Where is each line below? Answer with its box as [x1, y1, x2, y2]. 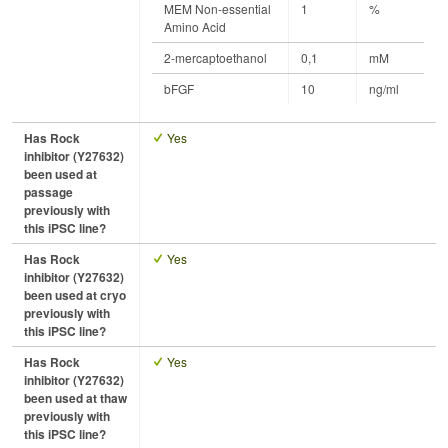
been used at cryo [24, 286, 126, 305]
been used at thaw [24, 389, 127, 408]
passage [24, 183, 73, 202]
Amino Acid [164, 18, 226, 36]
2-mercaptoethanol [164, 49, 267, 67]
